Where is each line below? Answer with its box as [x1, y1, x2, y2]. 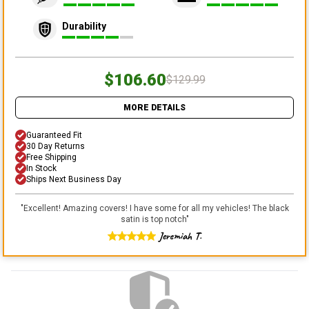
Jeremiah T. [159, 228, 201, 243]
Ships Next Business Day [26, 174, 121, 184]
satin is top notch [120, 214, 186, 224]
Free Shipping [26, 152, 77, 162]
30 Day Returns [26, 141, 85, 151]
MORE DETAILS [123, 102, 186, 112]
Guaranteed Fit [26, 130, 82, 140]
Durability [61, 21, 106, 32]
